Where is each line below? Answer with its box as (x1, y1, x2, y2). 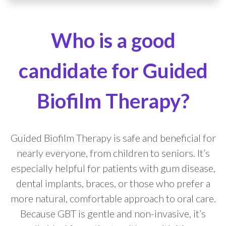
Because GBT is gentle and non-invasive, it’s (20, 207, 206, 220)
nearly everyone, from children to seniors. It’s (16, 147, 210, 159)
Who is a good (50, 28, 176, 53)
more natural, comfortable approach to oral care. (10, 192, 216, 205)
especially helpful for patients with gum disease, (11, 162, 215, 175)
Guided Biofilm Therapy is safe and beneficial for (10, 132, 216, 144)
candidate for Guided (18, 59, 208, 83)
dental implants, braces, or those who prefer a (16, 177, 210, 190)
